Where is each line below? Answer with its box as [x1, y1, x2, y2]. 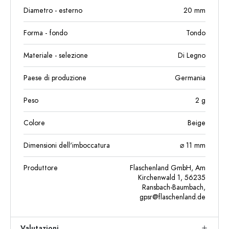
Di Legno [178, 51, 205, 60]
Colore [24, 118, 45, 128]
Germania [175, 73, 205, 83]
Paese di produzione [24, 73, 86, 83]
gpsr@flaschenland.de [140, 192, 205, 202]
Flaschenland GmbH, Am [130, 163, 205, 173]
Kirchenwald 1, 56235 [138, 173, 205, 182]
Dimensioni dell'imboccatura [24, 141, 110, 150]
